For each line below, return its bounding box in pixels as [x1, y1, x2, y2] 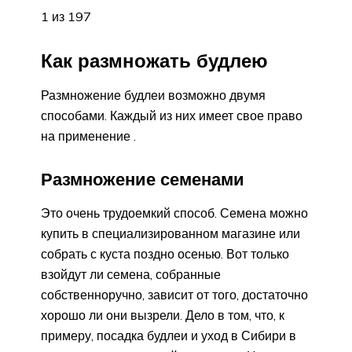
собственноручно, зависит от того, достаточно [41, 286, 308, 302]
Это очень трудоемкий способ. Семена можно [41, 204, 308, 221]
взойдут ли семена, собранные [41, 266, 221, 282]
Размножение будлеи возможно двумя [41, 86, 266, 103]
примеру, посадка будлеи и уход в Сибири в [41, 327, 296, 343]
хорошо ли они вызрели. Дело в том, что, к [41, 306, 284, 323]
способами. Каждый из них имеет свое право [41, 107, 302, 123]
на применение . [41, 127, 136, 144]
